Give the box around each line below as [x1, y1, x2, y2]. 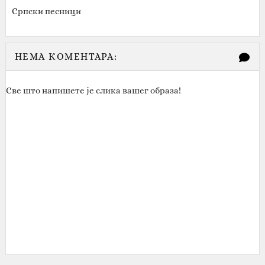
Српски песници [11, 6, 81, 17]
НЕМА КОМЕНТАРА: [14, 51, 118, 62]
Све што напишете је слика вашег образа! [5, 85, 181, 96]
